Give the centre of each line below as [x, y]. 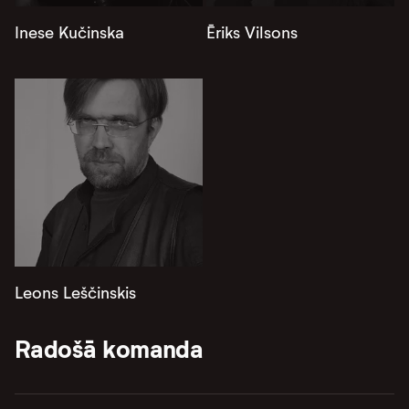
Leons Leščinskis [75, 293]
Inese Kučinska [69, 33]
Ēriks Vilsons [252, 33]
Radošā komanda [109, 349]
